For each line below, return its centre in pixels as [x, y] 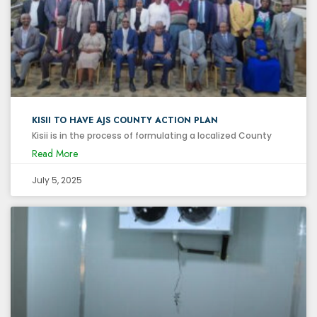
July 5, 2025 [57, 180]
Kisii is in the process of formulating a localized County [152, 135]
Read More [55, 153]
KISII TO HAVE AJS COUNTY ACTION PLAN [125, 120]
